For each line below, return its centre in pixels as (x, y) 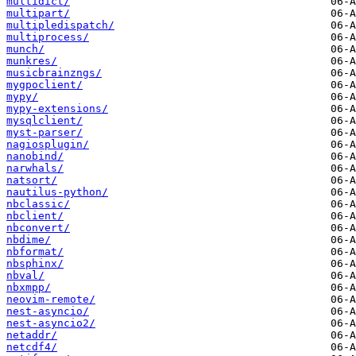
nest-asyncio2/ (51, 323)
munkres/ (32, 61)
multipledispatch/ (60, 25)
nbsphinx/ (35, 264)
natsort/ (32, 180)
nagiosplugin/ (48, 145)
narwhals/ (35, 168)
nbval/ (25, 276)
